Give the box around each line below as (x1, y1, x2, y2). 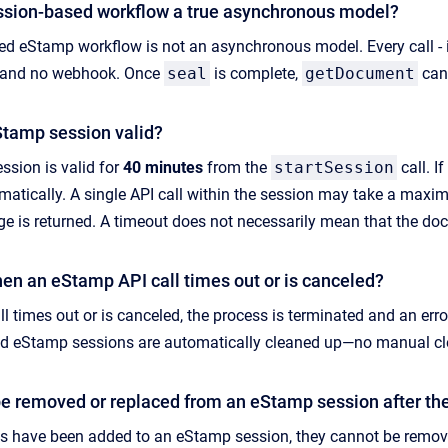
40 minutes (123, 157, 203, 177)
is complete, (210, 63, 302, 83)
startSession (274, 157, 394, 177)
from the (203, 157, 271, 177)
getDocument (305, 63, 415, 83)
